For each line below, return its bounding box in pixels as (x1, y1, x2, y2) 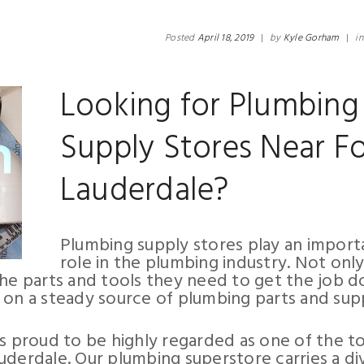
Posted (165, 30, 197, 46)
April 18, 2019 (197, 30, 254, 46)
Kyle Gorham (283, 30, 340, 46)
